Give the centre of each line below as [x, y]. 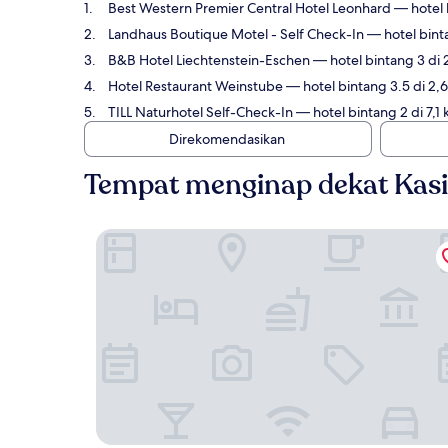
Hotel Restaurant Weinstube [195, 86]
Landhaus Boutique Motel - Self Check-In [236, 34]
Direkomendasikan [227, 139]
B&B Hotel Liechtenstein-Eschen [209, 60]
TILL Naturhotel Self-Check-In [200, 112]
